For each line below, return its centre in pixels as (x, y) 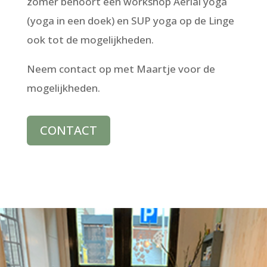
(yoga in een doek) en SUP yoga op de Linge (130, 20)
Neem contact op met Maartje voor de (121, 69)
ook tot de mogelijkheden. (90, 39)
